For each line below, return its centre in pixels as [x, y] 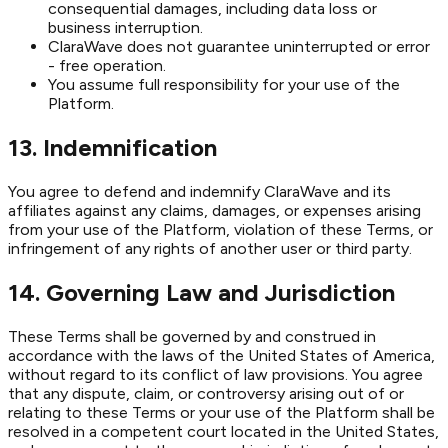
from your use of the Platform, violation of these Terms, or [220, 230]
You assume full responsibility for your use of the [224, 85]
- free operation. [107, 66]
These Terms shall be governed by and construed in [192, 337]
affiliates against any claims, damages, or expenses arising [214, 211]
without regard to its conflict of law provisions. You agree [215, 375]
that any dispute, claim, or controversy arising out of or [206, 394]
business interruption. [125, 28]
